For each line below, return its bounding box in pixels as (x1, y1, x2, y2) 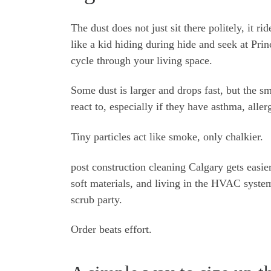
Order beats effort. (71, 223, 152, 236)
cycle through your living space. (71, 54, 212, 67)
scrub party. (71, 193, 122, 206)
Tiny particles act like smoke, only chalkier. (71, 130, 263, 143)
